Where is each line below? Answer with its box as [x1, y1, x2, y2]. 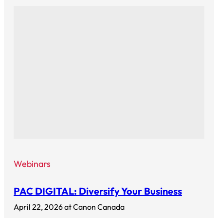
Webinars [14, 158, 51, 169]
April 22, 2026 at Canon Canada [14, 201, 125, 212]
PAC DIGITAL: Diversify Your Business [14, 184, 182, 197]
